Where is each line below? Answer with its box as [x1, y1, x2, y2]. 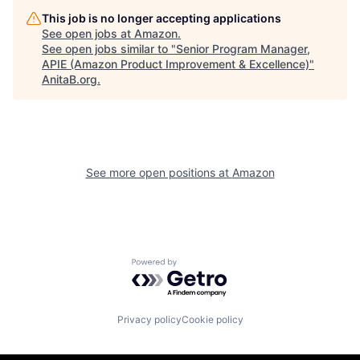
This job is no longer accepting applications [42, 10, 281, 25]
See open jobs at [42, 26, 134, 40]
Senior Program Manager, [176, 41, 310, 55]
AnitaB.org [42, 72, 97, 86]
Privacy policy [117, 313, 182, 326]
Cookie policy [181, 313, 243, 326]
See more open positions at [85, 165, 232, 179]
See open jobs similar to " [42, 41, 176, 55]
